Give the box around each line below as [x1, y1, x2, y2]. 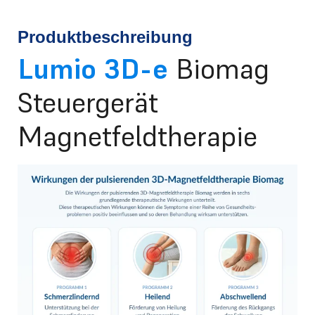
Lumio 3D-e [18, 51, 168, 86]
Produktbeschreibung [18, 27, 193, 47]
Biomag [176, 52, 269, 86]
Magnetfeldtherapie [18, 120, 257, 153]
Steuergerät [18, 86, 158, 120]
